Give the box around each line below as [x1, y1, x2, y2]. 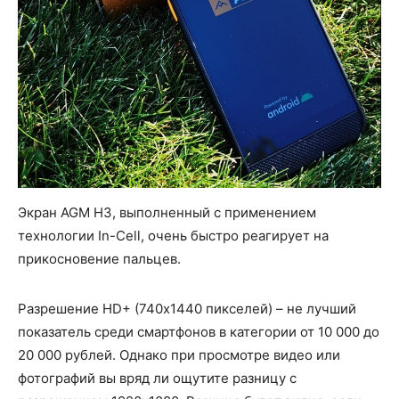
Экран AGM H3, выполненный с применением [18, 203, 316, 221]
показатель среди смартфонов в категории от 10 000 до [18, 322, 379, 340]
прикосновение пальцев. [18, 249, 181, 267]
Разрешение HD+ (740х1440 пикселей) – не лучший [18, 299, 356, 317]
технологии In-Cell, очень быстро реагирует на [18, 226, 329, 244]
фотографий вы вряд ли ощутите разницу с [18, 369, 297, 387]
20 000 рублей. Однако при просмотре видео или [18, 346, 340, 363]
